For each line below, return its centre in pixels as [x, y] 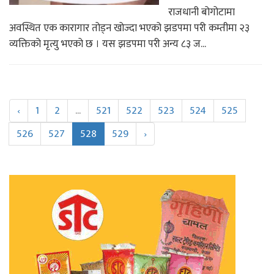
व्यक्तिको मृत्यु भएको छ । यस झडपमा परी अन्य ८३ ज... [108, 44]
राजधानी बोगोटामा [202, 12]
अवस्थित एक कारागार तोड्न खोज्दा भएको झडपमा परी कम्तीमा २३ [129, 28]
